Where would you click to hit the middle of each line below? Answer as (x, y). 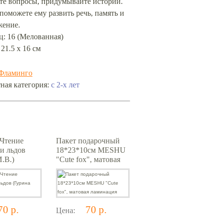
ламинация (74, 169)
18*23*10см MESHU (91, 150)
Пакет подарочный (88, 141)
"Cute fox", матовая (88, 159)
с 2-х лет (65, 85)
